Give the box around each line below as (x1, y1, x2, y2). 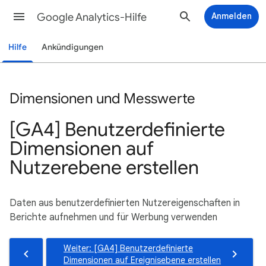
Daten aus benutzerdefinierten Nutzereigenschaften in (9, 197, 240, 209)
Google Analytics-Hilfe (37, 11, 147, 24)
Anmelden (211, 11, 252, 21)
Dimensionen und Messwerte (9, 89, 195, 107)
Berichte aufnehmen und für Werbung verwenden (9, 211, 217, 223)
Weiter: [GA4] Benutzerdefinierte (64, 242, 193, 254)
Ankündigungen (42, 42, 104, 52)
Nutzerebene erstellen (9, 155, 199, 179)
